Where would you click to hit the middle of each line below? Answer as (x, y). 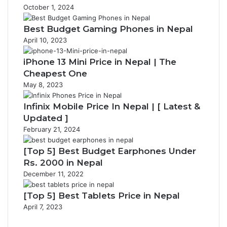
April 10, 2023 (45, 40)
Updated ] (46, 118)
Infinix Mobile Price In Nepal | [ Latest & (112, 106)
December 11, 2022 (53, 174)
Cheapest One (55, 73)
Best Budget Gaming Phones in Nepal (108, 29)
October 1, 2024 (49, 7)
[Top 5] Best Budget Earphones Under (110, 151)
